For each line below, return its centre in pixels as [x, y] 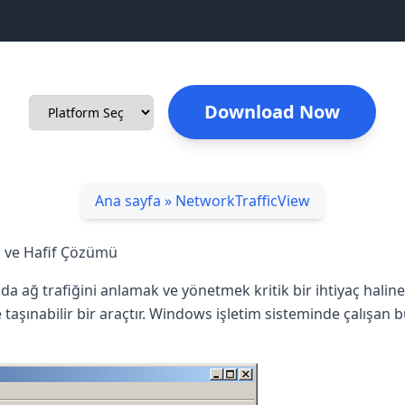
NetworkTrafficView [243, 201]
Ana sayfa [128, 201]
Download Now [272, 112]
